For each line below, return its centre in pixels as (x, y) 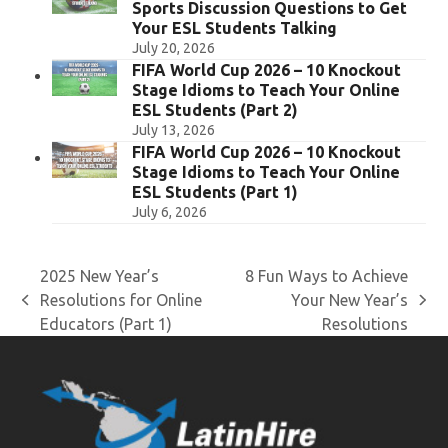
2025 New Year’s (99, 275)
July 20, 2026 (174, 47)
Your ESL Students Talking (235, 27)
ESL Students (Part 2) (215, 109)
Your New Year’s (350, 299)
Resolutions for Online (120, 299)
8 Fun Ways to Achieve (327, 275)
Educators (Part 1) (105, 323)
